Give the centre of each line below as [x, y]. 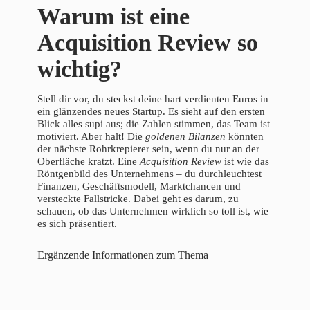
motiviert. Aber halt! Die [91, 136]
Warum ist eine [113, 16]
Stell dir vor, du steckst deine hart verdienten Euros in [153, 99]
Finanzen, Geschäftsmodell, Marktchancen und [139, 186]
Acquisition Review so [148, 42]
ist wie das [245, 161]
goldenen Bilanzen [185, 136]
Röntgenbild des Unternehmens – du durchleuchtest [149, 173]
